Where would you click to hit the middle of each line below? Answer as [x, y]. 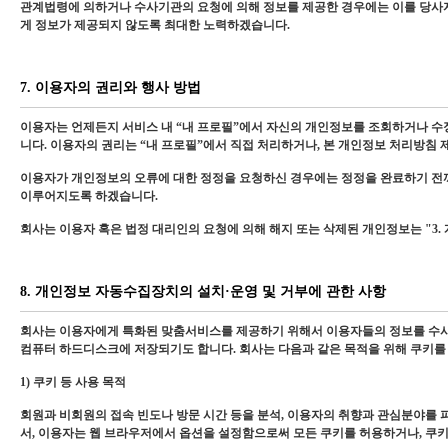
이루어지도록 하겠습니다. [89, 196]
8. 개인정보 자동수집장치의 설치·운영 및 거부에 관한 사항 [203, 291]
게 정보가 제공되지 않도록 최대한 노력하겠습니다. [155, 25]
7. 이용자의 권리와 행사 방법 [110, 87]
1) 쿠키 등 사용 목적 [73, 382]
